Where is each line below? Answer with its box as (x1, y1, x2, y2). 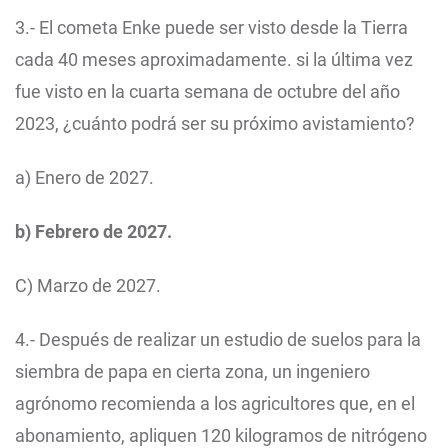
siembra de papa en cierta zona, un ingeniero (15, 361, 370, 383)
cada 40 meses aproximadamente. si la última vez (15, 49, 413, 71)
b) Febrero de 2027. (15, 221, 172, 243)
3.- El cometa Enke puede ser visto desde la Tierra (15, 17, 408, 39)
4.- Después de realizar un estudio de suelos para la (15, 329, 421, 351)
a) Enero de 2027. (15, 167, 154, 189)
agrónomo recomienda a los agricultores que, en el (15, 393, 415, 415)
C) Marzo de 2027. (15, 275, 161, 297)
